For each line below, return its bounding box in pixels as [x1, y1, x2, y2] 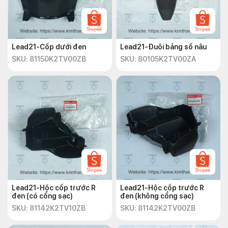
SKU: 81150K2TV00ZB [12, 55, 86, 63]
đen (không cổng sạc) [120, 192, 194, 200]
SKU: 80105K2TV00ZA [120, 55, 196, 63]
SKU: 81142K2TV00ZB [120, 204, 195, 212]
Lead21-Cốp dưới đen [12, 43, 86, 51]
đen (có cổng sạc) [12, 192, 73, 200]
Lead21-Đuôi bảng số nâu [120, 43, 207, 51]
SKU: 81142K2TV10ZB [12, 204, 85, 212]
